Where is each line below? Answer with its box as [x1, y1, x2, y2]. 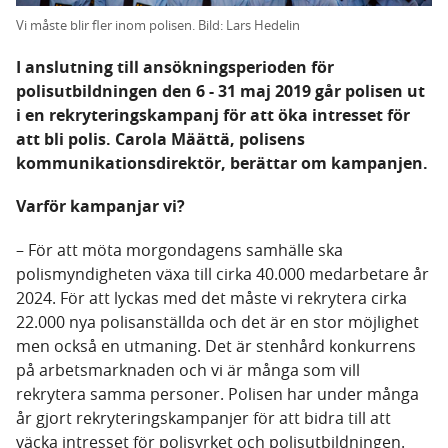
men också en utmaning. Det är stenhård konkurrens [16, 335, 416, 358]
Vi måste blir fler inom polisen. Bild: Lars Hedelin [16, 16, 300, 35]
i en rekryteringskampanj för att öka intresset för [16, 104, 410, 127]
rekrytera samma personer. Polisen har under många [16, 383, 419, 406]
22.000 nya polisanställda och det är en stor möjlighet [16, 311, 419, 334]
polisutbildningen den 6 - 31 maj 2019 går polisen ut [16, 80, 425, 103]
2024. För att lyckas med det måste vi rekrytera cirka [16, 287, 407, 310]
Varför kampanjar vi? [16, 195, 185, 218]
